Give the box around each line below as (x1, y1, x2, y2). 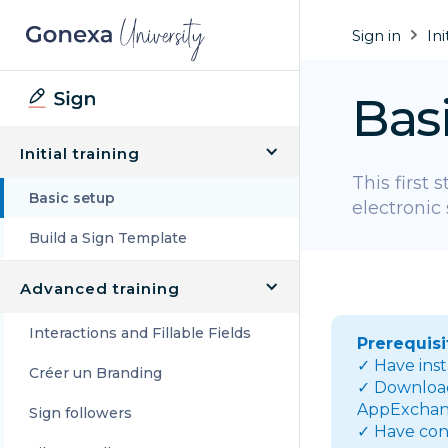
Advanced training (20, 278, 180, 298)
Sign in (352, 25, 402, 45)
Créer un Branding (29, 363, 162, 382)
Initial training (20, 143, 140, 163)
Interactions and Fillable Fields (29, 323, 251, 342)
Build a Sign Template (29, 228, 187, 247)
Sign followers (29, 403, 132, 422)
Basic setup (29, 188, 115, 207)
